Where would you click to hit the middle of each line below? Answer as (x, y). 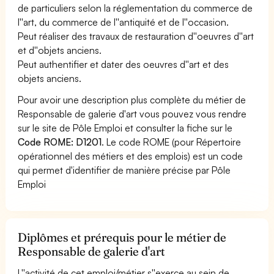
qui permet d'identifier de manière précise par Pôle (124, 170)
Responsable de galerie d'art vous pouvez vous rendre (132, 113)
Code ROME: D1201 (60, 142)
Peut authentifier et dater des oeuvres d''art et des (124, 64)
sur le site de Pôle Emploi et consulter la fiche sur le (125, 128)
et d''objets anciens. (60, 50)
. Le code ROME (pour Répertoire (172, 142)
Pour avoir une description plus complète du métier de (132, 99)
